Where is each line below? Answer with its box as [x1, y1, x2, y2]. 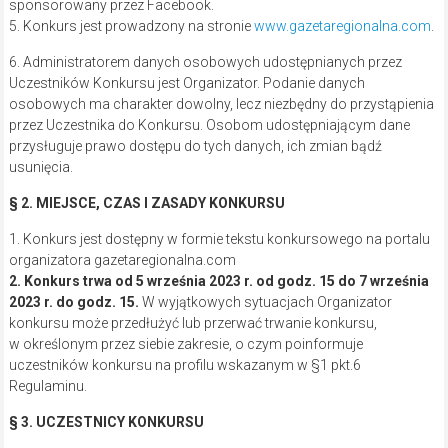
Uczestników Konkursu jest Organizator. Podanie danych [8, 75, 365, 92]
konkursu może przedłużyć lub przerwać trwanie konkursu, [8, 315, 377, 332]
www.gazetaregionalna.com [253, 18, 431, 35]
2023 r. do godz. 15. [8, 294, 139, 311]
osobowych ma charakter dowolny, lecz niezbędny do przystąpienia [8, 96, 434, 113]
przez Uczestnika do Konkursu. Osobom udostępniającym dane [8, 117, 410, 134]
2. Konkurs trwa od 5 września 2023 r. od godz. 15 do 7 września [8, 273, 429, 290]
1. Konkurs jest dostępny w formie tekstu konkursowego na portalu [8, 231, 430, 248]
